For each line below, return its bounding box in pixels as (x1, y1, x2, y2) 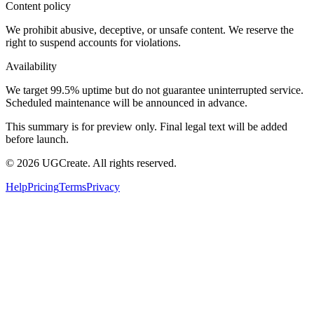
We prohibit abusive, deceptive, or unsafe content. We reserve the (6, 24, 294, 36)
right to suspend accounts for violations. (6, 36, 181, 49)
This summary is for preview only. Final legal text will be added (6, 121, 287, 133)
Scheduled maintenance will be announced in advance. (6, 97, 247, 109)
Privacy (86, 181, 120, 193)
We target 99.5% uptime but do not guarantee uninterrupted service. (6, 84, 303, 97)
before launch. (6, 133, 69, 146)
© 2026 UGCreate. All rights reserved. (6, 157, 177, 170)
